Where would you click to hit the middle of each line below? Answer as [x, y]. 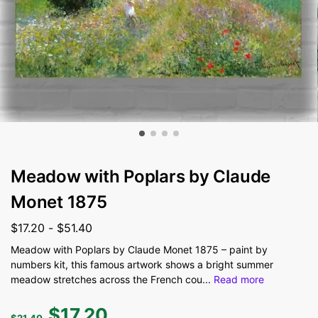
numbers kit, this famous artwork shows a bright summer [142, 264]
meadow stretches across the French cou [106, 279]
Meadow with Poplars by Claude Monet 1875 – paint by [139, 249]
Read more [239, 279]
